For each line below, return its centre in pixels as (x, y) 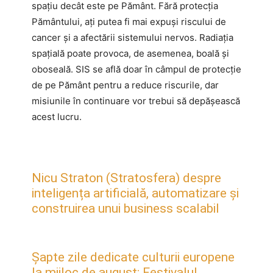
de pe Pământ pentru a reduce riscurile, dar (125, 85)
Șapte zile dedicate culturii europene (133, 257)
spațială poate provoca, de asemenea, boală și (130, 54)
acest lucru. (57, 117)
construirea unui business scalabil (126, 209)
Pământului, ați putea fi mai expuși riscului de (129, 22)
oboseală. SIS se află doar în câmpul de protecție (136, 69)
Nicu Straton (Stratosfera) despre (126, 178)
